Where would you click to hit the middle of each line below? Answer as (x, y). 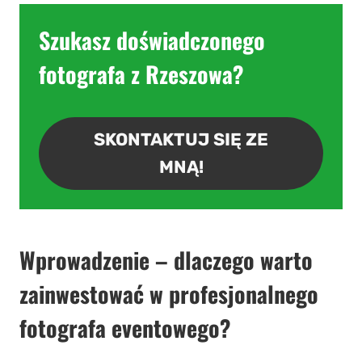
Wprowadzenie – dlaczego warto (166, 260)
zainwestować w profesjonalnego (169, 294)
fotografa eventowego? (125, 328)
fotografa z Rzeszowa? (141, 74)
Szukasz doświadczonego (152, 40)
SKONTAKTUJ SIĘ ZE (181, 140)
